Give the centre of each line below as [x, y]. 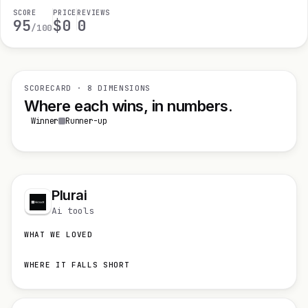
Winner [45, 121]
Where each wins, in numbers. [129, 106]
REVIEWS [93, 13]
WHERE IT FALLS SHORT [77, 265]
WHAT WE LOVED [58, 234]
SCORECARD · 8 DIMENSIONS [87, 88]
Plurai [69, 195]
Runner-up [86, 121]
